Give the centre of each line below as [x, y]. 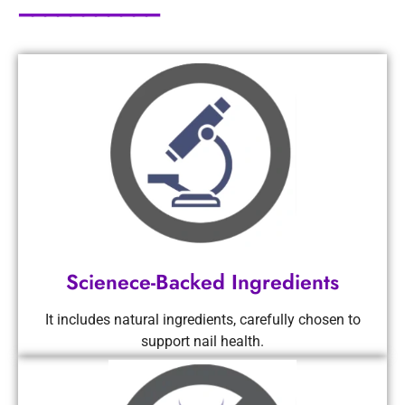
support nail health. [202, 342]
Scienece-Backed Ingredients [202, 283]
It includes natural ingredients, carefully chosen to [202, 320]
